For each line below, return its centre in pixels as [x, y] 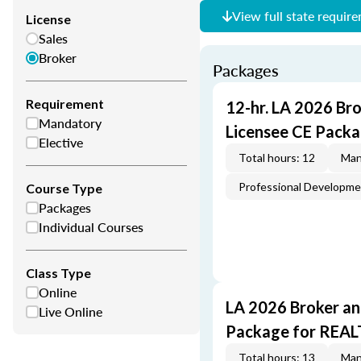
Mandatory [70, 123]
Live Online [71, 311]
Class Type [58, 273]
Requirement [65, 104]
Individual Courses [91, 227]
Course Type [64, 188]
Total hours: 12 [277, 158]
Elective [61, 142]
